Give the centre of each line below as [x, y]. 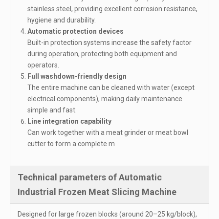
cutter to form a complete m [71, 144]
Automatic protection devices [76, 32]
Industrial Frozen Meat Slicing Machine [97, 192]
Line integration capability [69, 121]
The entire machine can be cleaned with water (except [111, 88]
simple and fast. [52, 110]
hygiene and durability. [62, 20]
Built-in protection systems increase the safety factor [109, 43]
